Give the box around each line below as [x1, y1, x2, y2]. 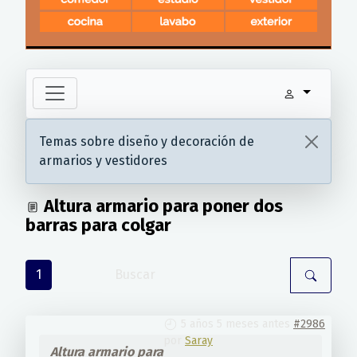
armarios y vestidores [39, 152, 167, 168]
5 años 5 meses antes [181, 316, 290, 331]
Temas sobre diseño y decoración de [39, 133, 254, 149]
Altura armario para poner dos [40, 194, 283, 217]
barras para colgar [25, 214, 171, 236]
